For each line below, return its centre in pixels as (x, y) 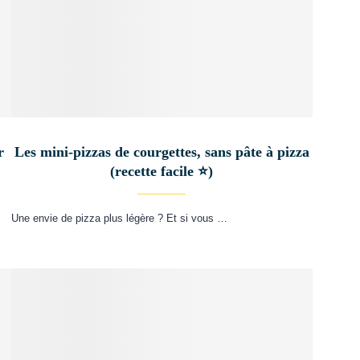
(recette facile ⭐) (162, 171)
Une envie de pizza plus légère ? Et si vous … (119, 218)
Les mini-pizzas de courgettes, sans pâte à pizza (162, 151)
